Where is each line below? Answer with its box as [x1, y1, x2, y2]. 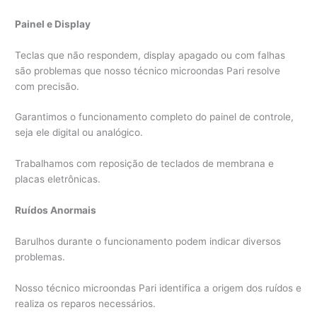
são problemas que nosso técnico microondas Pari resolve [15, 64, 281, 76]
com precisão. [15, 80, 80, 92]
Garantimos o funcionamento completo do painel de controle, [15, 111, 294, 123]
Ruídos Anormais [15, 204, 97, 217]
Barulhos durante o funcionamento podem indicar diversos [15, 236, 282, 248]
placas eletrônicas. [15, 173, 101, 185]
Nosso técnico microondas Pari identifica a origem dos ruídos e [15, 282, 302, 294]
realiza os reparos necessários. [15, 297, 156, 309]
